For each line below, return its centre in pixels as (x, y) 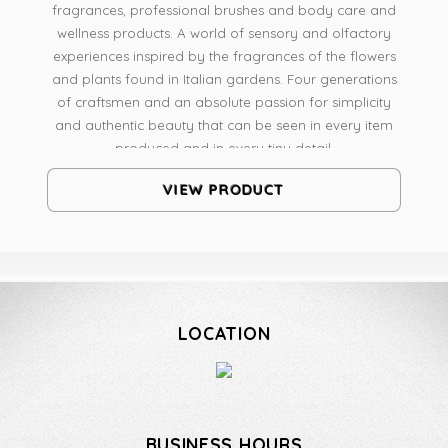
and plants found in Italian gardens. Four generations (224, 79)
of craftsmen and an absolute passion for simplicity (224, 102)
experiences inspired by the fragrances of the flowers (224, 56)
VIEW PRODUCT (224, 190)
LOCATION (224, 333)
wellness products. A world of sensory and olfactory (224, 33)
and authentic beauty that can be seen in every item (224, 125)
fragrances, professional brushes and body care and (224, 10)
